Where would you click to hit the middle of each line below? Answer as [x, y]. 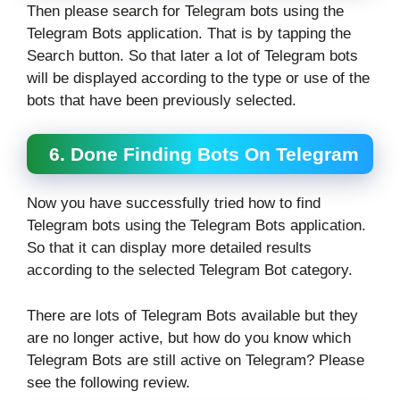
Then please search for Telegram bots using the [185, 11]
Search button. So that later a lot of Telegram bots [192, 55]
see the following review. [108, 382]
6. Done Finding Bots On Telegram [204, 154]
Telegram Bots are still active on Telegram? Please [196, 360]
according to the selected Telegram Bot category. [190, 271]
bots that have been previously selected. [162, 100]
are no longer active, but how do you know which [189, 337]
